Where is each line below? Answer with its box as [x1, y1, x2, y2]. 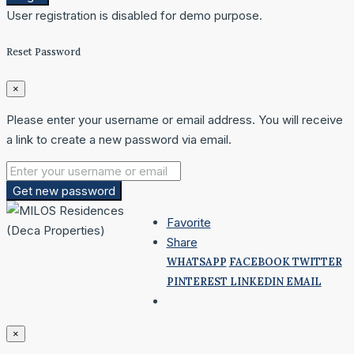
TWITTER [292, 254, 342, 269]
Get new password [13, 183, 115, 198]
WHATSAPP [166, 254, 227, 269]
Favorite [166, 214, 211, 230]
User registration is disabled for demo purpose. [6, 8, 262, 24]
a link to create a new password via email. [6, 131, 232, 147]
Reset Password [6, 45, 81, 58]
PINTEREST [166, 274, 230, 288]
